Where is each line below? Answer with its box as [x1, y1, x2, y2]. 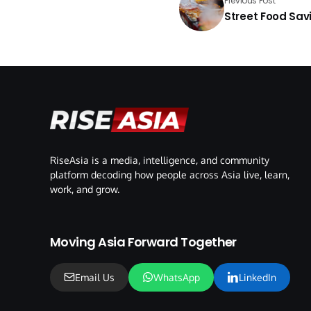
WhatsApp [153, 271, 200, 283]
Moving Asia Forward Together [50, 233, 237, 251]
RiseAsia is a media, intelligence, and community [50, 153, 269, 166]
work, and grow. [50, 183, 119, 195]
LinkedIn [239, 271, 276, 283]
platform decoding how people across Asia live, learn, [50, 168, 289, 180]
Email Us [75, 271, 115, 283]
